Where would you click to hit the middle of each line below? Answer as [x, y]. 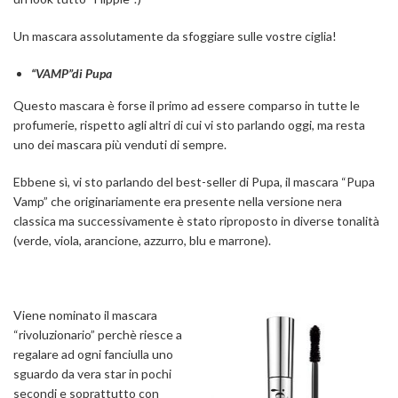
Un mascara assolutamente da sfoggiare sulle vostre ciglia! [175, 36]
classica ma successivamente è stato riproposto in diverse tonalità [196, 221]
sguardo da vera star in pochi [92, 374]
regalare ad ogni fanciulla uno [93, 354]
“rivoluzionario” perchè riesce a [98, 335]
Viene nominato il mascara [85, 315]
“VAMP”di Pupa [72, 74]
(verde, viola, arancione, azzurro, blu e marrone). [142, 241]
